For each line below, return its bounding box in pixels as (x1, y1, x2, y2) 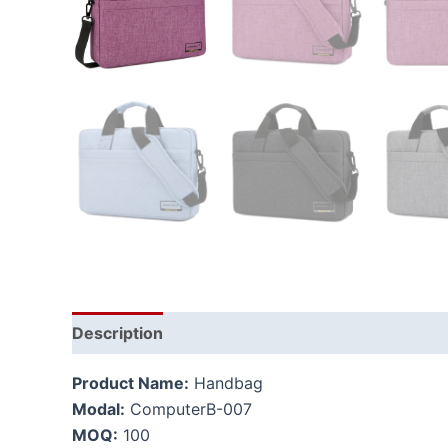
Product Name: (72, 373, 189, 393)
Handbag (189, 373, 263, 393)
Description (72, 323, 163, 343)
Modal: (72, 399, 125, 419)
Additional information (184, 323, 358, 343)
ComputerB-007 (125, 399, 252, 419)
